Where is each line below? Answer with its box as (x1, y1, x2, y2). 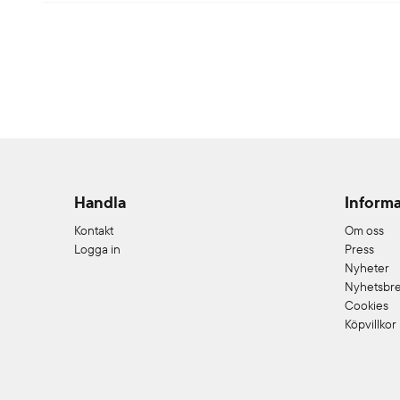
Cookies (344, 297, 388, 314)
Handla (74, 192, 127, 213)
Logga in (74, 241, 121, 258)
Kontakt (74, 222, 114, 239)
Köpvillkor (344, 316, 396, 333)
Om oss (344, 222, 384, 239)
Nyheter (344, 260, 389, 277)
